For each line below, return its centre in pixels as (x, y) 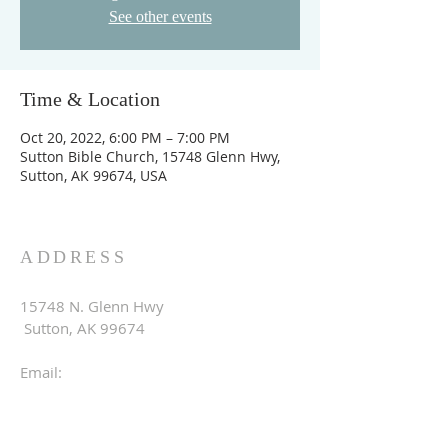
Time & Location (90, 99)
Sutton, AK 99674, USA (93, 175)
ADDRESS (74, 257)
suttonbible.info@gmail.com (117, 394)
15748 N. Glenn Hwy (92, 306)
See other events (160, 16)
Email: (41, 372)
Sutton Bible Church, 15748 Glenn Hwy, (150, 156)
